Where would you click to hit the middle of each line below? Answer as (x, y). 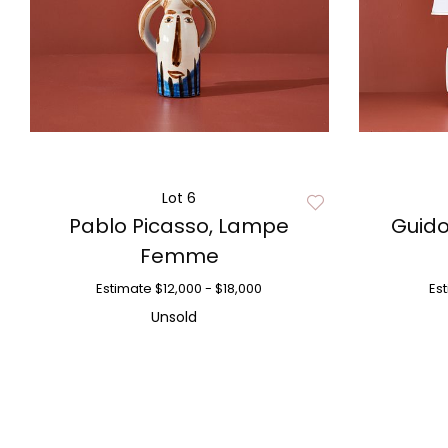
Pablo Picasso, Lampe (179, 226)
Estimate (124, 288)
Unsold (174, 317)
